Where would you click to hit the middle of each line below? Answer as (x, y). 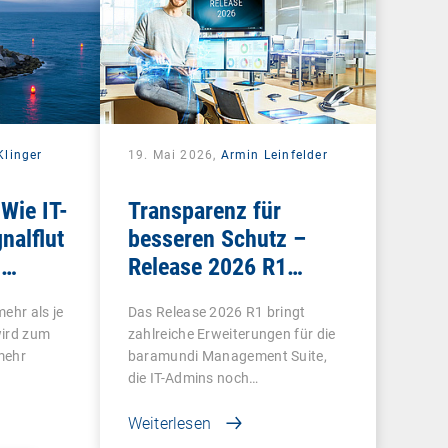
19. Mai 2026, (174, 154)
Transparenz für (204, 210)
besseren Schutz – (216, 238)
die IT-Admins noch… (193, 377)
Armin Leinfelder (274, 154)
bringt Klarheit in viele (233, 294)
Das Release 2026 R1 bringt (216, 311)
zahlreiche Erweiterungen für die (231, 333)
